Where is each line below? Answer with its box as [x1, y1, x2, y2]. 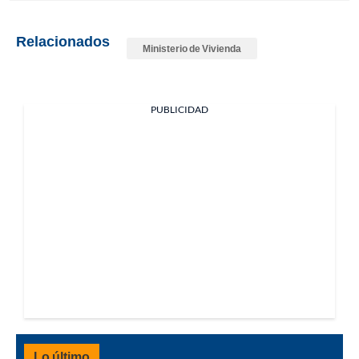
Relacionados [16, 31, 110, 50]
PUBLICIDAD [151, 103, 208, 115]
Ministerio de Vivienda [143, 42, 241, 54]
